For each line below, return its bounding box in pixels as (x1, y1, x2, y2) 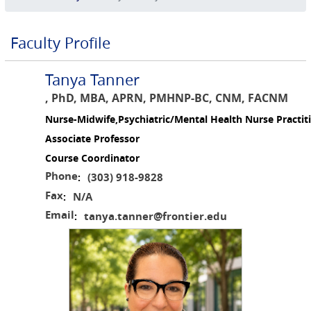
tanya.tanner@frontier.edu (84, 209, 227, 224)
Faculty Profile (10, 33, 110, 53)
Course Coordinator (45, 151, 140, 165)
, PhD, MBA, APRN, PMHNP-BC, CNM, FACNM (45, 90, 288, 106)
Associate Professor (45, 132, 140, 146)
